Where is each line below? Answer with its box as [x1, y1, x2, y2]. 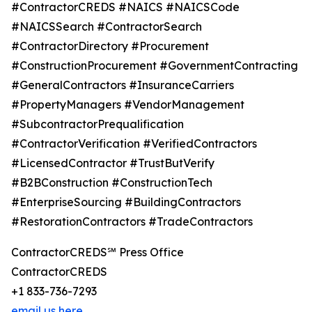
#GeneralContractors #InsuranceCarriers [11, 78, 234, 93]
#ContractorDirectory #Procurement [11, 39, 209, 54]
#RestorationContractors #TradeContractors [11, 214, 253, 229]
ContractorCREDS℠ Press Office [11, 245, 184, 260]
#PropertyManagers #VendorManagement [11, 97, 244, 112]
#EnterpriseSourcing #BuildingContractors [11, 195, 241, 210]
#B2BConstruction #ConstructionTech [11, 175, 212, 190]
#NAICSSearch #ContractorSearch [11, 19, 202, 34]
